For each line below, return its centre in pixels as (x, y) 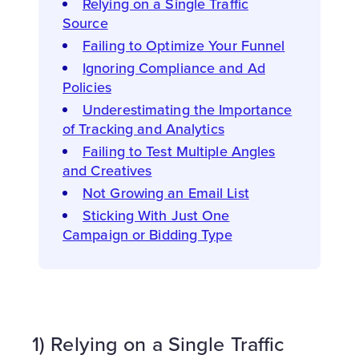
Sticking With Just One (156, 215)
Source (85, 22)
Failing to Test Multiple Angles (179, 151)
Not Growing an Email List (166, 192)
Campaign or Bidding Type (147, 234)
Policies (87, 87)
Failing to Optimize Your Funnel (184, 45)
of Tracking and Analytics (143, 128)
